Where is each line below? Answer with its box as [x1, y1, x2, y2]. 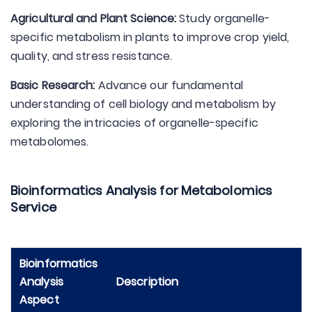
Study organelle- [176, 10, 270, 26]
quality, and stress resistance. [10, 48, 173, 64]
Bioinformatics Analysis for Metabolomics [10, 182, 273, 199]
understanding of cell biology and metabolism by [10, 96, 276, 112]
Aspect [19, 292, 59, 308]
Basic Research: [10, 77, 95, 93]
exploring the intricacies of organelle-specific [10, 115, 258, 131]
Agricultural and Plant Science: [10, 10, 177, 26]
